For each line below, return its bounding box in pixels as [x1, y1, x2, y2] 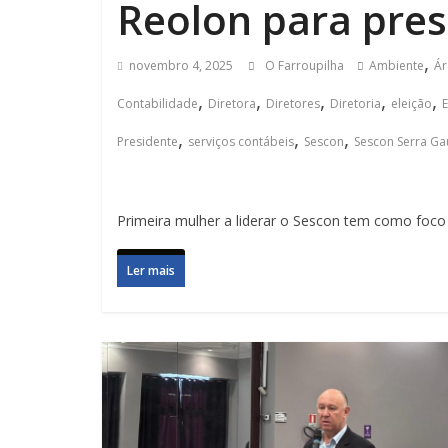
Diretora [208, 95, 256, 112]
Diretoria [330, 95, 381, 112]
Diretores [266, 95, 320, 112]
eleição [391, 95, 432, 112]
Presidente [117, 133, 178, 150]
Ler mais [127, 262, 175, 279]
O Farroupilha [265, 57, 347, 74]
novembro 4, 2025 [129, 57, 233, 74]
